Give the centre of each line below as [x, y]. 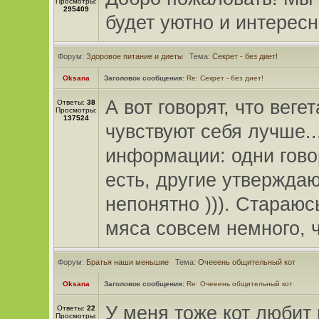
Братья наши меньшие [127, 262]
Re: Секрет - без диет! [225, 78]
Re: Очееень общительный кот [239, 284]
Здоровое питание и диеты [134, 56]
